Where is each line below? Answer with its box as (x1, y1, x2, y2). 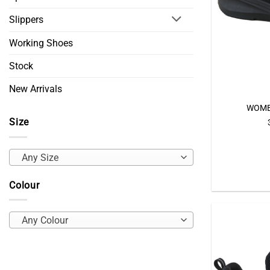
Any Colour (21, 215, 68, 226)
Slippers (9, 14, 43, 26)
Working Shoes (9, 37, 73, 49)
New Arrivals (9, 83, 62, 95)
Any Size (21, 152, 58, 163)
